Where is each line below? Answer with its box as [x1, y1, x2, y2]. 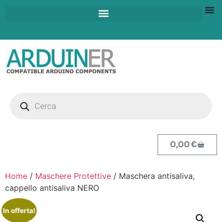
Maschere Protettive [35, 171, 111, 181]
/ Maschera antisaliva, [111, 171, 195, 181]
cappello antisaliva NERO [5, 183, 99, 193]
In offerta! [2, 206, 35, 215]
